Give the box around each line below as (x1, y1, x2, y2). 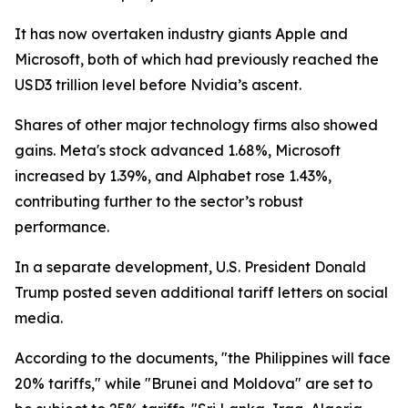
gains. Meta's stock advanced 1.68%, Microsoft (15, 141, 341, 159)
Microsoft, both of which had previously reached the (15, 50, 379, 68)
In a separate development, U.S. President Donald (15, 258, 366, 276)
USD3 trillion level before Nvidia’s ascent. (15, 76, 301, 94)
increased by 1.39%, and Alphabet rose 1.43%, (15, 167, 331, 185)
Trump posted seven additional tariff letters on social (15, 283, 388, 301)
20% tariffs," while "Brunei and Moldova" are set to (15, 374, 372, 393)
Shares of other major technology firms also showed (15, 116, 378, 134)
